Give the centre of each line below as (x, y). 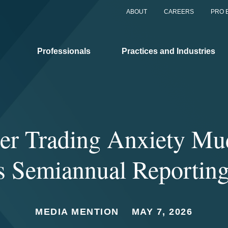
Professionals (64, 51)
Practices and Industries (168, 51)
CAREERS (179, 12)
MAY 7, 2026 (162, 212)
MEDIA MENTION (77, 212)
